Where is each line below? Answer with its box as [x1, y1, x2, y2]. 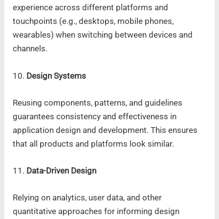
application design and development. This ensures [13, 125, 198, 135]
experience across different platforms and [13, 2, 169, 13]
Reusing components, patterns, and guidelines [13, 97, 183, 108]
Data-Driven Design [26, 165, 97, 175]
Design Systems [26, 70, 87, 81]
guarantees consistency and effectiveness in [13, 111, 177, 121]
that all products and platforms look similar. [13, 138, 175, 149]
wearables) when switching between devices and [13, 30, 193, 40]
